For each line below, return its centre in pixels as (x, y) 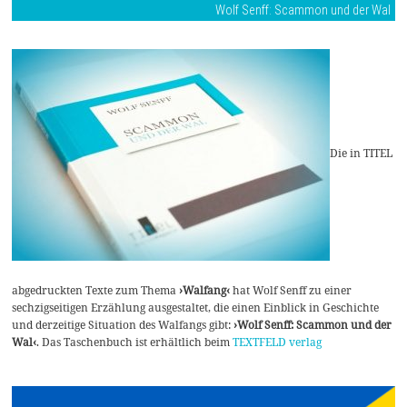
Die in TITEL (362, 153)
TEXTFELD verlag (278, 342)
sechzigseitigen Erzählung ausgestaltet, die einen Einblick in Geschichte (196, 308)
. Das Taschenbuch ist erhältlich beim (135, 342)
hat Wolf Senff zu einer (291, 290)
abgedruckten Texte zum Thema (96, 290)
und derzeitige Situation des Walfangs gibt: (123, 325)
